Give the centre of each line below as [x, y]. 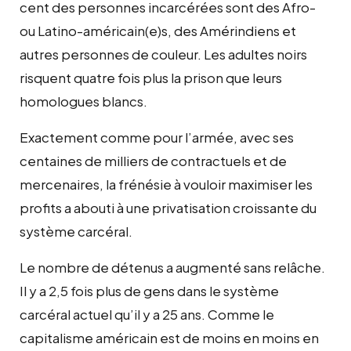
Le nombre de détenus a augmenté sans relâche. [172, 267]
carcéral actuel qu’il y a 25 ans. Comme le [147, 314]
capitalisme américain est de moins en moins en [169, 337]
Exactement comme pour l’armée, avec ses [157, 137]
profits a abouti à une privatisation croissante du [168, 207]
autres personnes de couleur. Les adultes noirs [163, 54]
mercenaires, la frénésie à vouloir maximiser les [166, 184]
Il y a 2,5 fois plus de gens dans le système [149, 290]
